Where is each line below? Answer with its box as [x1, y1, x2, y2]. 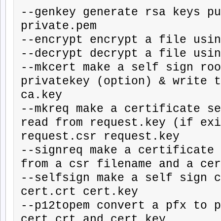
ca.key [20, 88, 62, 102]
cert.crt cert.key [20, 185, 138, 198]
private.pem [20, 19, 97, 33]
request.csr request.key [20, 130, 180, 143]
